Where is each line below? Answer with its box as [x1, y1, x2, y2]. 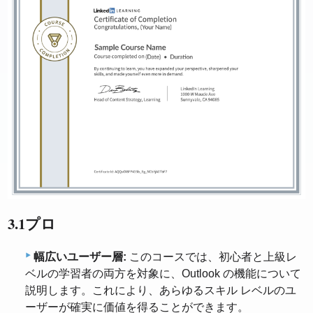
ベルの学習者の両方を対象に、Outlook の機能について [25, 268, 301, 280]
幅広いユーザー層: [34, 251, 126, 263]
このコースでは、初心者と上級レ [126, 251, 297, 263]
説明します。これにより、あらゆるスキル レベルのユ [25, 284, 296, 297]
